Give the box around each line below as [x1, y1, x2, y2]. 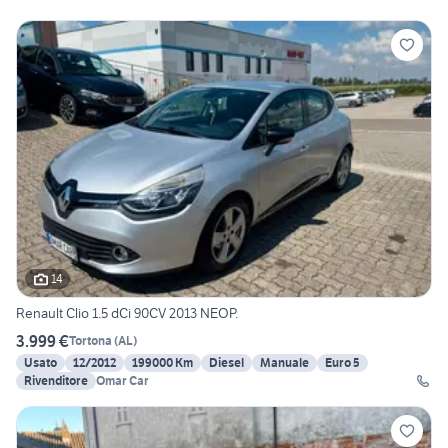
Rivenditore [24, 372, 88, 388]
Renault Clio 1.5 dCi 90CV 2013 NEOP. [16, 303, 238, 322]
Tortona [69, 333, 112, 349]
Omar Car [96, 372, 149, 388]
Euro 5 [325, 354, 360, 370]
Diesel [209, 354, 244, 370]
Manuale [260, 354, 309, 370]
